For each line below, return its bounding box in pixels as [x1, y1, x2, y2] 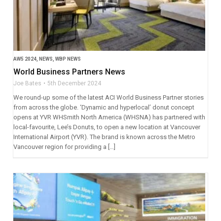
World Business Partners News [13, 67, 125, 76]
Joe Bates [13, 79, 41, 87]
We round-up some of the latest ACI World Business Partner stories [13, 93, 204, 101]
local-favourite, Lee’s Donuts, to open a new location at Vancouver [13, 123, 200, 131]
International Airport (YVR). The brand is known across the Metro [13, 133, 195, 141]
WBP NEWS [55, 56, 81, 62]
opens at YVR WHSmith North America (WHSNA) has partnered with [13, 113, 205, 121]
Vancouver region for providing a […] [13, 143, 115, 150]
